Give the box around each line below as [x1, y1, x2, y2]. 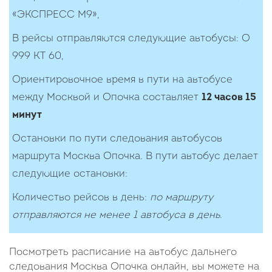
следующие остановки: [12, 169, 127, 179]
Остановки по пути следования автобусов [12, 134, 222, 144]
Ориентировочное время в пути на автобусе [12, 75, 233, 85]
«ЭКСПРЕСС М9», [12, 10, 100, 20]
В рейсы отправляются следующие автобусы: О [12, 33, 250, 44]
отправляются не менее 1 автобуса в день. [12, 210, 222, 220]
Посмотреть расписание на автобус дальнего [9, 247, 237, 257]
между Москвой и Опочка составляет [12, 92, 202, 103]
